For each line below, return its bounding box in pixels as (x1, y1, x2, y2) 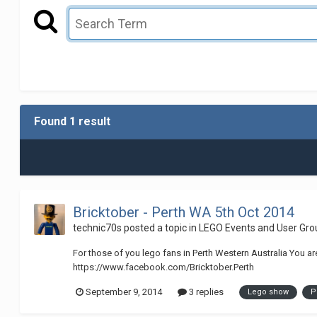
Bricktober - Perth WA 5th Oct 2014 (73, 204, 295, 221)
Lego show (248, 287, 289, 296)
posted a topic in (122, 222, 200, 234)
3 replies (187, 287, 224, 298)
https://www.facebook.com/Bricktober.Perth (73, 262, 255, 273)
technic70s (73, 222, 122, 234)
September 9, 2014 (86, 287, 163, 298)
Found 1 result (34, 115, 111, 129)
